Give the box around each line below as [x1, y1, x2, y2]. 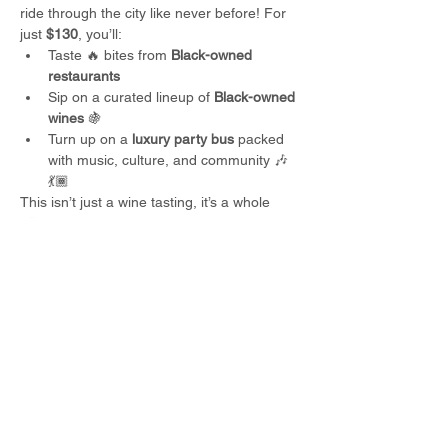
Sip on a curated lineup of [48, 89, 214, 105]
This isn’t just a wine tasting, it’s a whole [20, 194, 274, 210]
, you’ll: [78, 26, 122, 42]
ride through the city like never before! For [20, 5, 290, 21]
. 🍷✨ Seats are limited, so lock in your [46, 215, 292, 231]
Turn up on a [48, 131, 132, 147]
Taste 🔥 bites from [48, 47, 171, 63]
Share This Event [20, 417, 180, 441]
